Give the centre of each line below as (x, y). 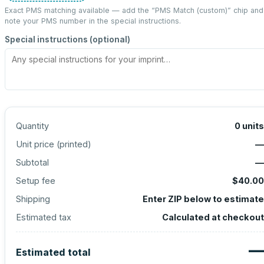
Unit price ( (38, 144)
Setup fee (36, 181)
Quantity (32, 126)
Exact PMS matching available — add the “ (80, 10)
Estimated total (53, 252)
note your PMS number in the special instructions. (93, 21)
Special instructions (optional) (67, 39)
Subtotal (32, 162)
